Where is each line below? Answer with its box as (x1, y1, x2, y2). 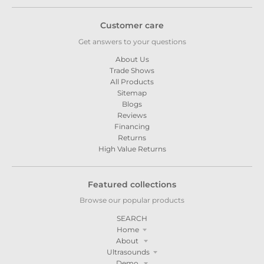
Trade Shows (110, 66, 154, 75)
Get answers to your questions (78, 37, 186, 46)
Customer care (100, 20, 164, 31)
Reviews (117, 111, 147, 120)
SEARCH (117, 213, 147, 223)
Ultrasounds (106, 247, 150, 256)
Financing (114, 122, 150, 131)
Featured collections (88, 179, 176, 190)
